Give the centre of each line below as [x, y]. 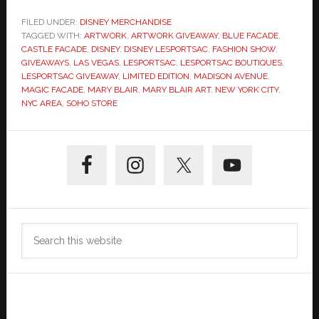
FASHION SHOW [244, 49]
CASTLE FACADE [54, 49]
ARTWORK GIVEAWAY [174, 36]
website [41, 268]
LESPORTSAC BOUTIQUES [231, 63]
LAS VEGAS [96, 63]
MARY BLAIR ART [176, 90]
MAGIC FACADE [52, 90]
